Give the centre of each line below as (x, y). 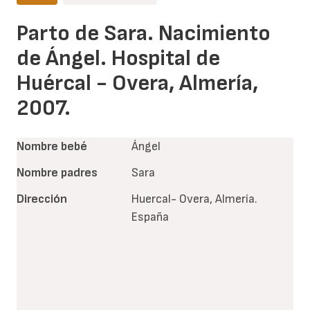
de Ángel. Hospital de (118, 59)
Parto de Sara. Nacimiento (144, 34)
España (150, 217)
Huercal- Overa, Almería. (194, 199)
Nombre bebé (52, 147)
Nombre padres (57, 173)
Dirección (42, 199)
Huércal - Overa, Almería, (137, 84)
